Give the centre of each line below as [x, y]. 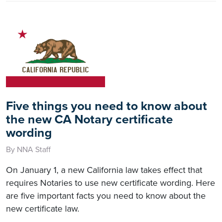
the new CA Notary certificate [89, 119]
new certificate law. [43, 208]
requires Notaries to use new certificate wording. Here [111, 183]
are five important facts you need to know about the [106, 195]
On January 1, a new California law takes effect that [104, 170]
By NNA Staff [28, 149]
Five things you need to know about [107, 106]
